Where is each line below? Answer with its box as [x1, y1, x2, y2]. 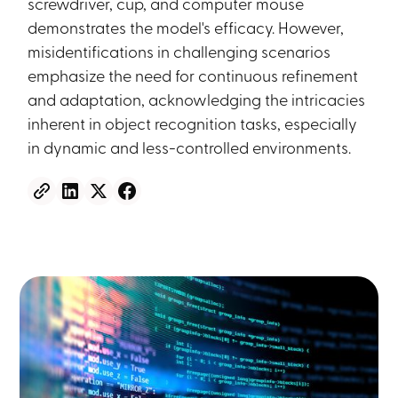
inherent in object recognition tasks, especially [28, 112, 358, 133]
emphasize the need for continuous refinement [28, 64, 359, 85]
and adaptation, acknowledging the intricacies [28, 88, 366, 109]
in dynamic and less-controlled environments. [28, 136, 352, 157]
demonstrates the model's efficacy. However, [28, 16, 345, 37]
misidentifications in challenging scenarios [28, 40, 331, 61]
